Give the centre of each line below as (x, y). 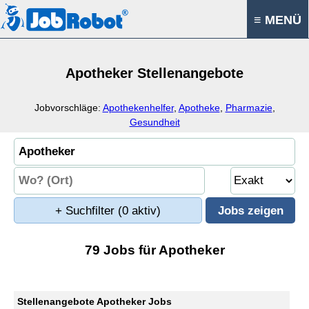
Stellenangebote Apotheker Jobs (94, 301)
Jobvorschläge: (68, 108)
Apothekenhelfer (138, 108)
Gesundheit (154, 122)
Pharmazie (249, 108)
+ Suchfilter (87, 211)
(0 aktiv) (139, 211)
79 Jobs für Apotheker (154, 250)
